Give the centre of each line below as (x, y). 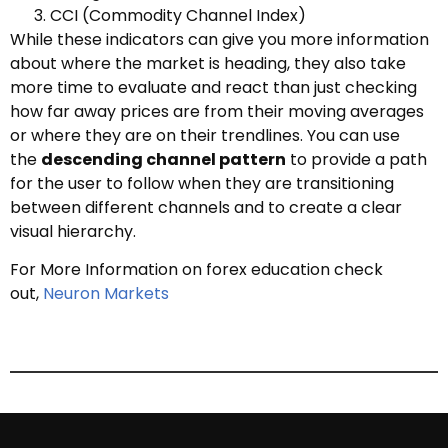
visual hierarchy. (73, 231)
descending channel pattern (163, 159)
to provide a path (356, 159)
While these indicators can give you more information (219, 39)
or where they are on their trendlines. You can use (205, 135)
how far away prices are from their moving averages (217, 111)
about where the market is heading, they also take (208, 63)
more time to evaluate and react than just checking (213, 87)
